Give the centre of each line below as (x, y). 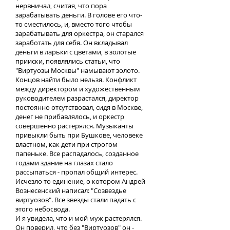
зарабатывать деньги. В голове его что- (79, 15)
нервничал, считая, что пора (61, 6)
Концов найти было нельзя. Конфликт (76, 80)
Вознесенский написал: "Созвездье (71, 190)
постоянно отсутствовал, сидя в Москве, (79, 107)
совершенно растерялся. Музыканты (74, 126)
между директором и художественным (78, 89)
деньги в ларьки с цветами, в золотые (76, 52)
